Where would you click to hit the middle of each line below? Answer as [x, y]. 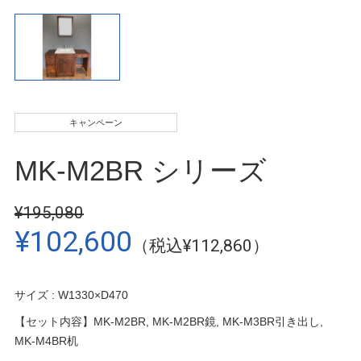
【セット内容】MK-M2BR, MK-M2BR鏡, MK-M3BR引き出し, [168, 322]
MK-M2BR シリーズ [140, 171]
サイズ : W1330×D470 [71, 295]
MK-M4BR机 [46, 341]
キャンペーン [95, 123]
